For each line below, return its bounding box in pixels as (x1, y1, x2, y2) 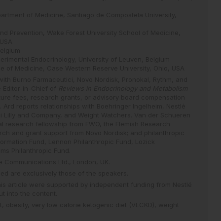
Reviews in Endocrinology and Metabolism (58, 84, 187, 92)
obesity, (5, 201, 32, 209)
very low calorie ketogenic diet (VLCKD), (31, 201, 158, 209)
